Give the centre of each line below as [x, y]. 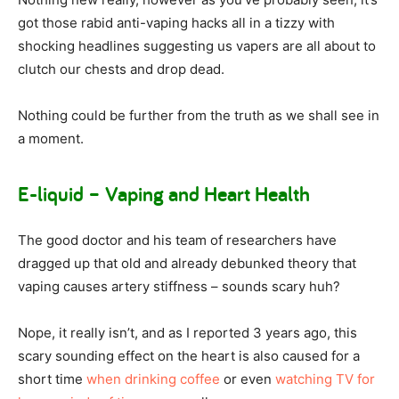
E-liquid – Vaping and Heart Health [164, 193]
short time [52, 379]
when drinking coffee [153, 379]
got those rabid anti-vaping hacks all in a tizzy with [176, 22]
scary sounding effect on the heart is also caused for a [189, 355]
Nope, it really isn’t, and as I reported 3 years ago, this [187, 332]
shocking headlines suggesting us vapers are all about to [197, 45]
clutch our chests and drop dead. [121, 69]
